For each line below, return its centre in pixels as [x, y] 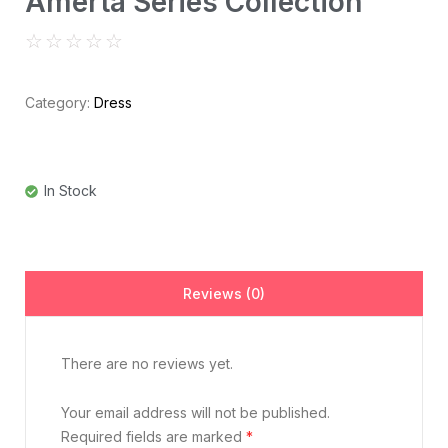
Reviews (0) [224, 293]
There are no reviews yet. [147, 363]
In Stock [70, 190]
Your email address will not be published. [195, 412]
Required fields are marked [153, 436]
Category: [59, 102]
